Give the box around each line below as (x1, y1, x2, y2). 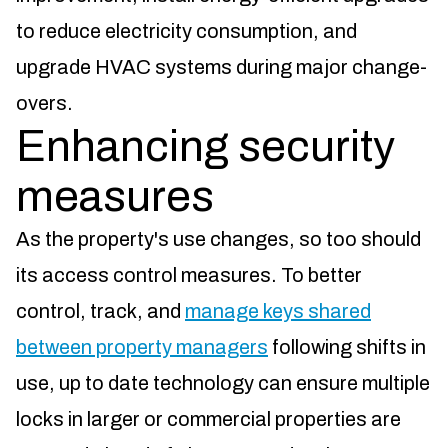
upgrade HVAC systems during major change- (16, 56, 427, 79)
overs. (16, 92, 73, 115)
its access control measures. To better (16, 264, 362, 287)
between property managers (16, 336, 268, 359)
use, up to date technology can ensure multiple (16, 372, 430, 395)
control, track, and (16, 300, 185, 323)
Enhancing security (16, 122, 395, 171)
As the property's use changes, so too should (16, 228, 421, 251)
